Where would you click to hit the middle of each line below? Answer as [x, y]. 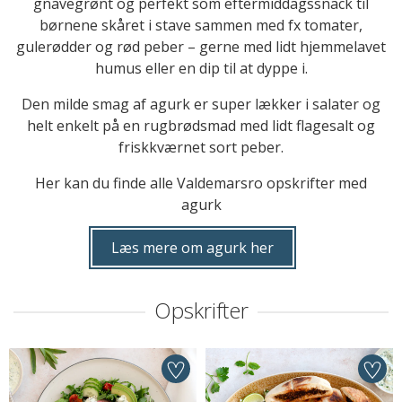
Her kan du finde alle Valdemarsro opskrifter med [201, 183]
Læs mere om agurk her [192, 248]
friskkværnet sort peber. [201, 147]
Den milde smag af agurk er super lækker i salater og [201, 104]
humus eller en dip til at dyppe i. [201, 68]
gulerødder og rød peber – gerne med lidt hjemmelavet [201, 47]
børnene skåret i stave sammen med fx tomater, [201, 25]
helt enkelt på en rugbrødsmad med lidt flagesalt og [201, 126]
